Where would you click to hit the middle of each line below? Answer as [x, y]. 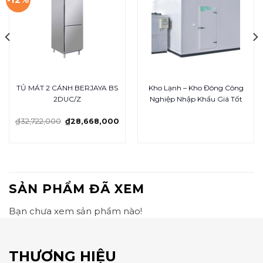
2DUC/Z [67, 99]
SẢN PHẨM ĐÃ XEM [77, 189]
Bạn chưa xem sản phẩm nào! [75, 211]
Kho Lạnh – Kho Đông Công [196, 88]
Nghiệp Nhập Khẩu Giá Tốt [196, 99]
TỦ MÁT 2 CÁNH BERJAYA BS [67, 88]
